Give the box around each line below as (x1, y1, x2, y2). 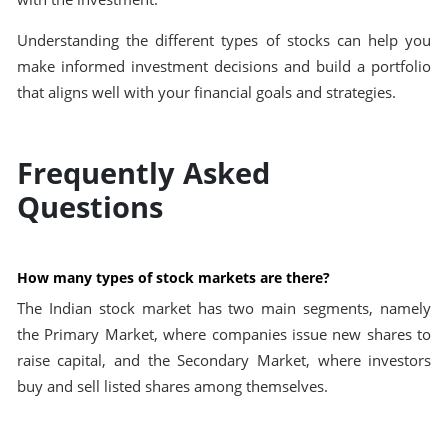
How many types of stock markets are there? (16, 267, 330, 287)
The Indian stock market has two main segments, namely (16, 297, 432, 319)
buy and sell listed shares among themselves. (16, 375, 328, 397)
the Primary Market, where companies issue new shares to (16, 323, 432, 345)
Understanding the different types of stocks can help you (16, 29, 432, 51)
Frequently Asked (16, 152, 270, 192)
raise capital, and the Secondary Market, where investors (16, 349, 432, 371)
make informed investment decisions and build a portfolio (16, 55, 432, 77)
